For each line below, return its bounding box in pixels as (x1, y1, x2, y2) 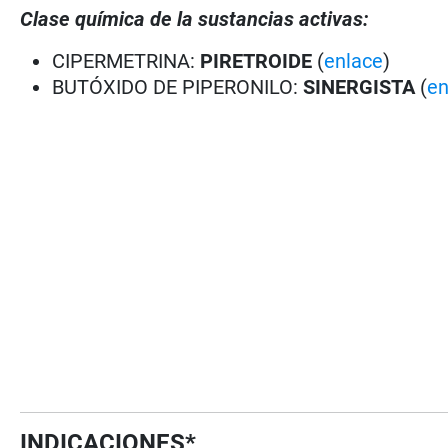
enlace (324, 48, 384, 73)
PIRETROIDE (200, 48, 318, 73)
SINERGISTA (303, 74, 416, 99)
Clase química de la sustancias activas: (20, 6, 370, 31)
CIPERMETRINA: (52, 48, 201, 73)
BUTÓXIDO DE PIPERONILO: (52, 74, 304, 99)
